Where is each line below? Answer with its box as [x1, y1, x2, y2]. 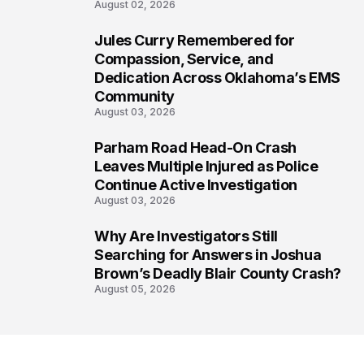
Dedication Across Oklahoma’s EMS [94, 69, 340, 87]
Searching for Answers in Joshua [94, 246, 322, 264]
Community [94, 88, 175, 106]
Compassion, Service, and [94, 50, 274, 68]
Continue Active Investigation [94, 176, 297, 194]
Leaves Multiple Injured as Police [94, 158, 318, 175]
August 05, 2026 [94, 283, 175, 296]
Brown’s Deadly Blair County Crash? [94, 265, 341, 283]
